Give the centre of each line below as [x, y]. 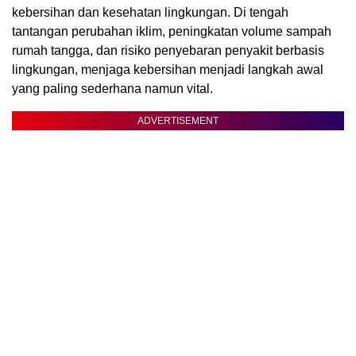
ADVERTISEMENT [178, 120]
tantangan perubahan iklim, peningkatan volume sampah [172, 31]
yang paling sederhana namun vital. [112, 88]
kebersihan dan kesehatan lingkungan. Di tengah [150, 12]
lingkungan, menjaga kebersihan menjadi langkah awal [168, 69]
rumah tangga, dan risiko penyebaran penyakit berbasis [168, 50]
